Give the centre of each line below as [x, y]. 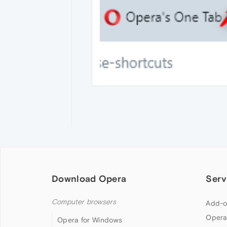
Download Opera [89, 178]
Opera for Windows [90, 220]
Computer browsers [84, 202]
